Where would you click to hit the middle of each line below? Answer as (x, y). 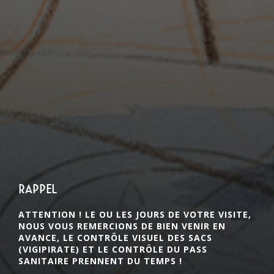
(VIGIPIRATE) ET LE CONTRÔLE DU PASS (113, 249)
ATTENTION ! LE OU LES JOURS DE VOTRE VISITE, (135, 214)
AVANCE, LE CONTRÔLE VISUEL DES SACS (115, 237)
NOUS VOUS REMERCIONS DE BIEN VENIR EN (122, 226)
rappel (38, 189)
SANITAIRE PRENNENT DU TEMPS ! (100, 261)
